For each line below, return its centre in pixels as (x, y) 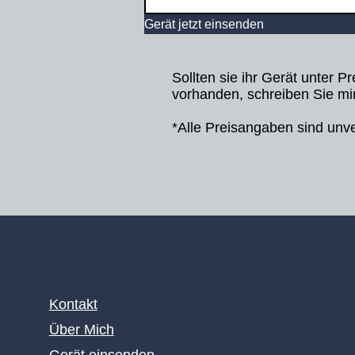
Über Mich (81, 330)
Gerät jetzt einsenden (204, 24)
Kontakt (73, 304)
